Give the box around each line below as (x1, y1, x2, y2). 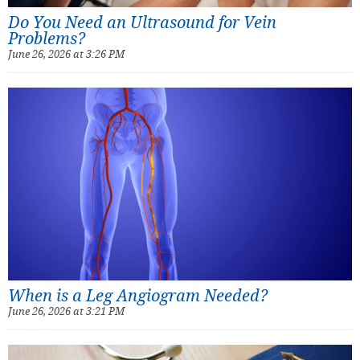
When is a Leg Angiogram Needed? (8, 284, 268, 307)
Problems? (8, 27, 85, 49)
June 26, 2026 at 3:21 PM (8, 304, 125, 319)
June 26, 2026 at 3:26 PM (8, 46, 125, 61)
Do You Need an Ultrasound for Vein (8, 10, 276, 33)
